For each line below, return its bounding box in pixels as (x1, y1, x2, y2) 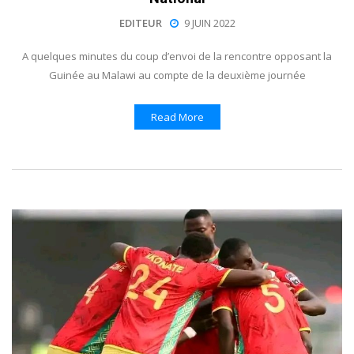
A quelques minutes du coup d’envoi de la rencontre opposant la (22, 49, 332, 64)
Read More (150, 110, 204, 125)
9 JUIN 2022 (183, 15, 235, 30)
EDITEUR (119, 15, 162, 30)
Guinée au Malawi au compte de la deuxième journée (48, 68, 306, 83)
